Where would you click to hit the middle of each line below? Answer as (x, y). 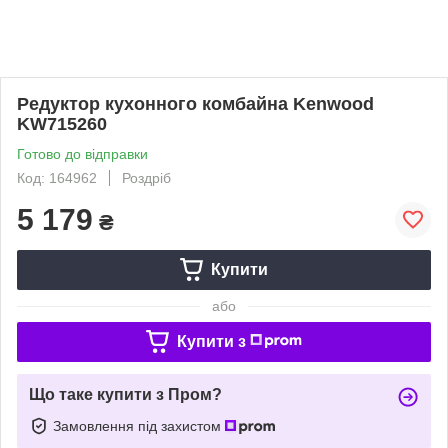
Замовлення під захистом (139, 425)
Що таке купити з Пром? (125, 394)
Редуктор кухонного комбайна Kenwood (195, 103)
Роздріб (146, 177)
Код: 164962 (57, 177)
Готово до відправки (82, 153)
